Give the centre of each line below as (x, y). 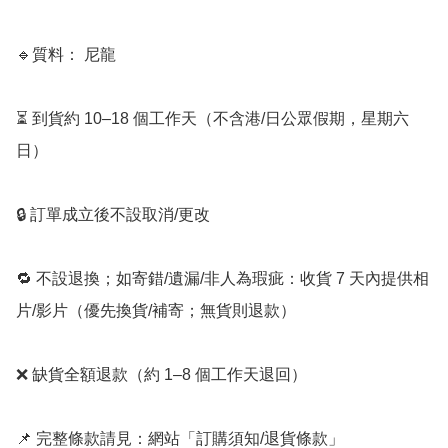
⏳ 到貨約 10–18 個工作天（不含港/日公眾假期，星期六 (212, 118)
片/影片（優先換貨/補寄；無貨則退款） (156, 310)
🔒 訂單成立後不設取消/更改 (113, 214)
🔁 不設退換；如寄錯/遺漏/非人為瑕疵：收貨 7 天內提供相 (222, 278)
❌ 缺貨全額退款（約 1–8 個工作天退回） (161, 374)
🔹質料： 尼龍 (66, 54)
